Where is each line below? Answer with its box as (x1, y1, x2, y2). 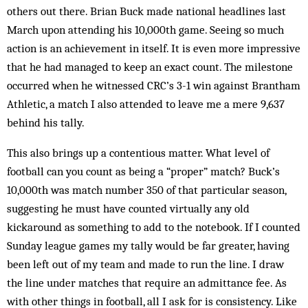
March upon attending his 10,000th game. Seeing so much (7, 23, 284, 36)
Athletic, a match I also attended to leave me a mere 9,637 (7, 97, 285, 111)
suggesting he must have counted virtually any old (7, 201, 250, 215)
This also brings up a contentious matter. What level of (7, 146, 269, 159)
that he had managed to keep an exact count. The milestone (7, 60, 293, 74)
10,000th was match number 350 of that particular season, (7, 183, 286, 197)
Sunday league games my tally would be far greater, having (7, 239, 289, 252)
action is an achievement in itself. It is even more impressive (7, 41, 300, 55)
